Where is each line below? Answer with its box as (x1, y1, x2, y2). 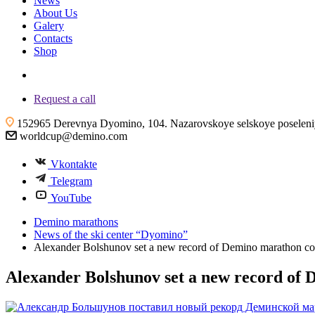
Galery (34, 20, 64, 32)
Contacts (34, 32, 72, 44)
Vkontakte (51, 158, 97, 170)
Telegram (51, 175, 92, 187)
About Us (34, 7, 77, 19)
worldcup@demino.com (20, 130, 127, 142)
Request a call (34, 93, 96, 105)
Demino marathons (34, 216, 118, 228)
